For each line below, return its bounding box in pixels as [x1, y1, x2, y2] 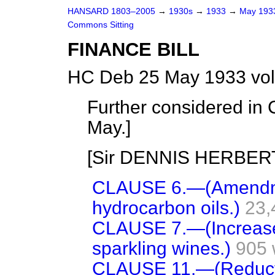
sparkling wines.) [92, 238, 231, 258]
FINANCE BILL [68, 39, 199, 60]
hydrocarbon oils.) [92, 198, 240, 218]
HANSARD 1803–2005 [68, 7, 155, 16]
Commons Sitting [68, 20, 134, 29]
